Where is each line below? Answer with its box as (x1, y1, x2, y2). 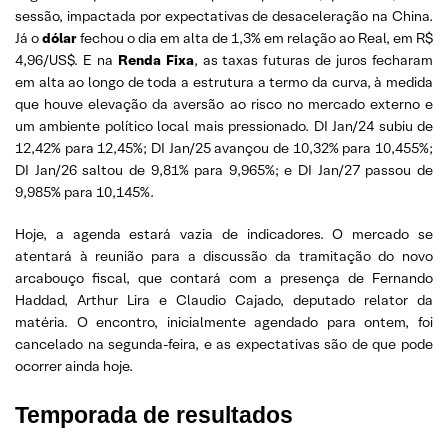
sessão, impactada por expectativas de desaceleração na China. (15, 6, 433, 25)
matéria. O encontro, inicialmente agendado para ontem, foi (15, 312, 433, 331)
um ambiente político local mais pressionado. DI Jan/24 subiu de (15, 116, 433, 135)
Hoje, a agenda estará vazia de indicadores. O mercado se (15, 224, 433, 243)
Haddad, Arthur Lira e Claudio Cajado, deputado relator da (15, 290, 433, 309)
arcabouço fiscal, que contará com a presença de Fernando (15, 268, 433, 287)
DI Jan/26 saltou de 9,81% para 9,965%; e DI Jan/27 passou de (15, 160, 433, 179)
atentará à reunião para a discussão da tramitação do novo (15, 246, 433, 265)
